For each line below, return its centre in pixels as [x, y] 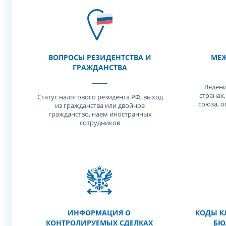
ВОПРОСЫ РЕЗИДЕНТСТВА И [100, 57]
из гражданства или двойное [100, 105]
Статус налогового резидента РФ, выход [100, 97]
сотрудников [100, 123]
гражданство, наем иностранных [100, 114]
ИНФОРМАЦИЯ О [99, 213]
